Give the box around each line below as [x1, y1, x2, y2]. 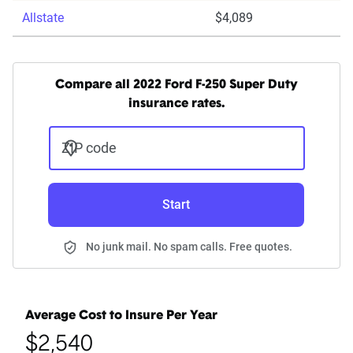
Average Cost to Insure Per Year [25, 310, 217, 323]
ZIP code [61, 139, 117, 157]
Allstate [22, 10, 64, 26]
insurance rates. [128, 98, 225, 111]
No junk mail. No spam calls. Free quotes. [86, 240, 292, 254]
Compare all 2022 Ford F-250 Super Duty [55, 79, 298, 92]
